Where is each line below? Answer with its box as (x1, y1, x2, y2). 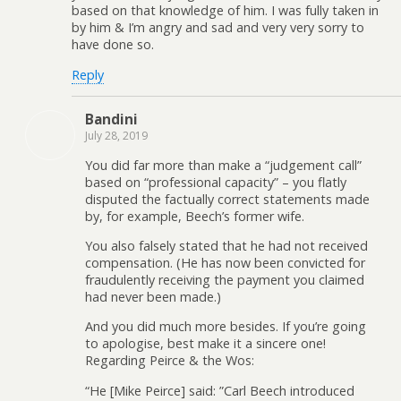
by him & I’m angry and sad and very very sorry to (72, 19, 364, 37)
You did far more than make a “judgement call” (85, 156, 362, 174)
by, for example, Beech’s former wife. (85, 207, 304, 225)
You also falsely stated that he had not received (85, 237, 368, 255)
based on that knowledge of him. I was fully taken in (72, 2, 379, 20)
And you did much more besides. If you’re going (85, 318, 366, 336)
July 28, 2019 (85, 128, 148, 144)
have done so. (72, 36, 154, 54)
